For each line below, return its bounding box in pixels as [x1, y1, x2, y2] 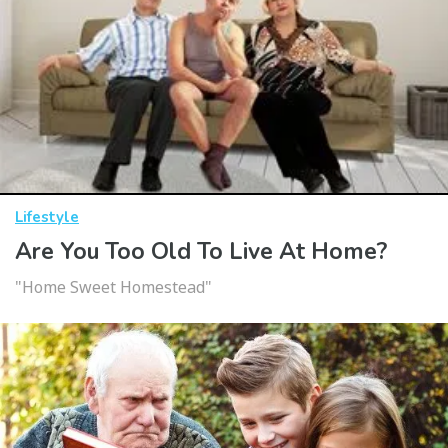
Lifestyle [15, 207, 79, 228]
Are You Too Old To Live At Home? [15, 236, 387, 268]
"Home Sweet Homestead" [15, 276, 212, 299]
